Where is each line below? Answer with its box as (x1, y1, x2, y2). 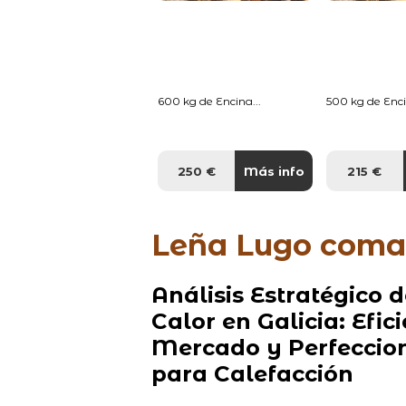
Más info (243, 163, 304, 179)
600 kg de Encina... (158, 93, 262, 108)
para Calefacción (150, 360, 353, 387)
